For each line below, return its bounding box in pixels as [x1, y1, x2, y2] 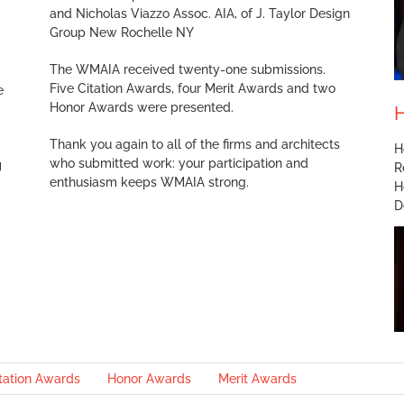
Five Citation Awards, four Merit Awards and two [50, 81, 336, 96]
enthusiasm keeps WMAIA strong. [50, 175, 250, 189]
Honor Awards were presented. [50, 100, 234, 115]
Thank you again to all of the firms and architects [50, 137, 341, 151]
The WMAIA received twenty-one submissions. [50, 62, 330, 77]
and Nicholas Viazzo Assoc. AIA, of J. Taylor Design [50, 6, 351, 21]
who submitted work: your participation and [50, 156, 309, 170]
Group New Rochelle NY [50, 25, 195, 40]
